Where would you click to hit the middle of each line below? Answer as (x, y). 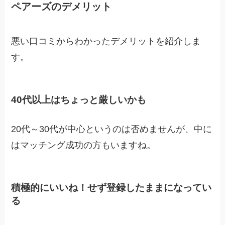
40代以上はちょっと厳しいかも (79, 100)
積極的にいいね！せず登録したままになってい (111, 188)
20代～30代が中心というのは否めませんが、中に (112, 129)
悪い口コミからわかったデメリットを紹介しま (106, 41)
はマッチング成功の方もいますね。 (84, 145)
